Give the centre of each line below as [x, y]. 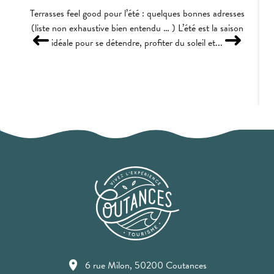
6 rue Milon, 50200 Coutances [146, 265]
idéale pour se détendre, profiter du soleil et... [137, 43]
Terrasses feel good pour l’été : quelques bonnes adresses [137, 13]
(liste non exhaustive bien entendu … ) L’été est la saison [137, 28]
